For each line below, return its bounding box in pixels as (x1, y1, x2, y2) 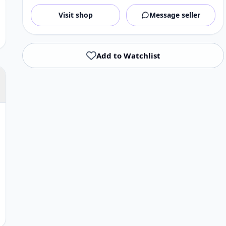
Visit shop (58, 10, 93, 20)
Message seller (149, 10, 200, 20)
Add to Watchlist (96, 50, 160, 61)
